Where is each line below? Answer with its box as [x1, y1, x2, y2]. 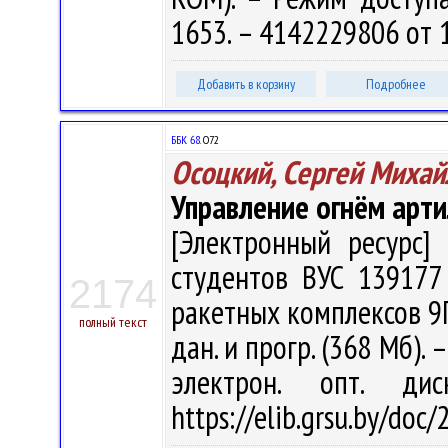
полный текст [79, 313, 147, 331]
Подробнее [366, 75, 426, 93]
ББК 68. [171, 132, 200, 147]
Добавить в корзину [197, 75, 295, 93]
